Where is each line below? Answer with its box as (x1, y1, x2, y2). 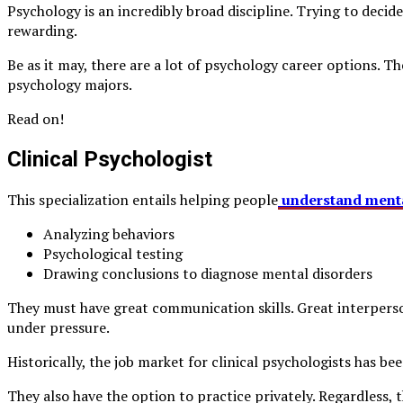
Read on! (7, 108, 64, 129)
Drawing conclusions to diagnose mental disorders (43, 263, 372, 283)
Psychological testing (43, 243, 183, 264)
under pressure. (7, 317, 110, 337)
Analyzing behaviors (43, 223, 175, 244)
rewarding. (7, 20, 77, 40)
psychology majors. (7, 74, 132, 94)
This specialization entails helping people (7, 189, 278, 210)
